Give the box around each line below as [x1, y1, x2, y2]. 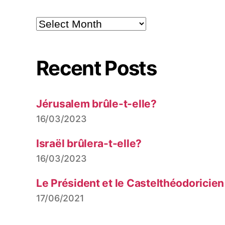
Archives [36, 16, 67, 27]
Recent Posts [36, 55, 157, 80]
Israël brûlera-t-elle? [36, 137, 142, 150]
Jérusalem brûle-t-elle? [36, 97, 157, 110]
